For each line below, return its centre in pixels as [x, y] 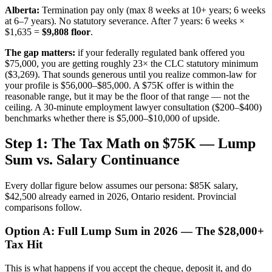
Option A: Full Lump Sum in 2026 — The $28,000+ [134, 231]
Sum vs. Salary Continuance [92, 160]
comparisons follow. [43, 208]
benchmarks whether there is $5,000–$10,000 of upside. [112, 118]
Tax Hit [24, 245]
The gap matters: [40, 52]
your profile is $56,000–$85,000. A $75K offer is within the [119, 85]
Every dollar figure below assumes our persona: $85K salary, [121, 186]
